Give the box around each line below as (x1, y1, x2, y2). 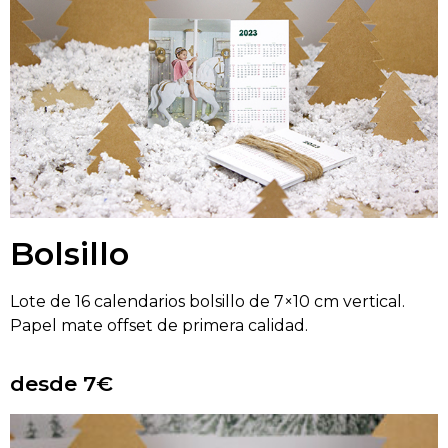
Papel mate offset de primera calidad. (10, 316, 308, 336)
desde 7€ (10, 370, 113, 396)
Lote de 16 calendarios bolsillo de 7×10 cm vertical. (10, 292, 405, 312)
